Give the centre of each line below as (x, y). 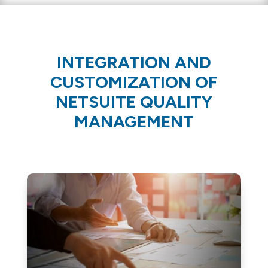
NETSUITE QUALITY (134, 102)
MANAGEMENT (134, 121)
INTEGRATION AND (134, 62)
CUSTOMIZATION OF (134, 82)
